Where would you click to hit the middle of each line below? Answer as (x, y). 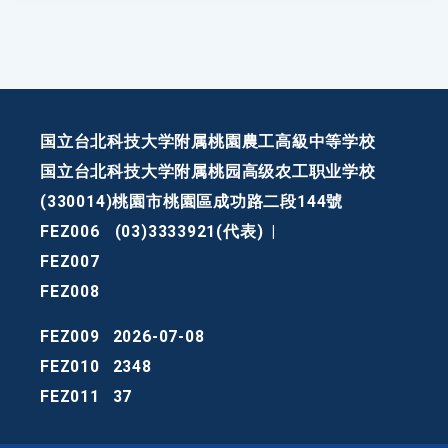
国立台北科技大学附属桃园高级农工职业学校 (208, 172)
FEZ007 (70, 262)
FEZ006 (70, 232)
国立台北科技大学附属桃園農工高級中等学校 (208, 142)
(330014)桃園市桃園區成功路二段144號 (192, 202)
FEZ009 (70, 337)
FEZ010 (70, 367)
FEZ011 (70, 397)
